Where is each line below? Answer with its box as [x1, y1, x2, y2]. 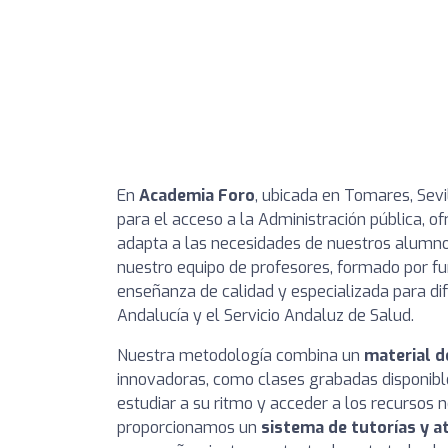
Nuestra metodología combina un [117, 345, 364, 366]
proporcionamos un [117, 417, 261, 438]
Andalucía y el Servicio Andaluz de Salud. [117, 305, 414, 326]
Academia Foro [139, 185, 255, 206]
